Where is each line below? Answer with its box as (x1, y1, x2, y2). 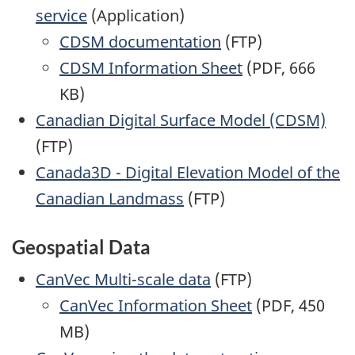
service (36, 4, 87, 26)
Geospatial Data (12, 235, 151, 258)
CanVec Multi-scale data (36, 269, 211, 291)
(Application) (87, 4, 185, 26)
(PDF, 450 (252, 295, 325, 317)
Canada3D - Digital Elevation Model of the (36, 161, 340, 183)
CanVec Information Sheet (59, 295, 252, 317)
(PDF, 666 (242, 56, 315, 78)
